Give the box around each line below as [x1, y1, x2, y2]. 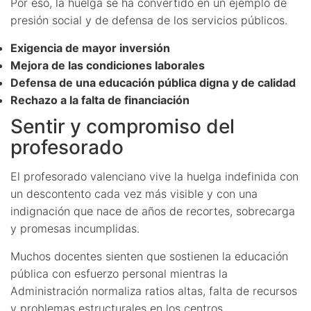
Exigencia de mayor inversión [10, 40, 170, 55]
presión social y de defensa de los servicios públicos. [10, 12, 287, 27]
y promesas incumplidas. [10, 221, 140, 235]
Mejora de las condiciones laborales [10, 58, 205, 72]
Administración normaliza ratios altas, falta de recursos [10, 283, 297, 298]
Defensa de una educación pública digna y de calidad [10, 75, 296, 90]
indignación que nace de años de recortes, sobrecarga [10, 203, 295, 218]
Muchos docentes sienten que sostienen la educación [10, 249, 288, 263]
